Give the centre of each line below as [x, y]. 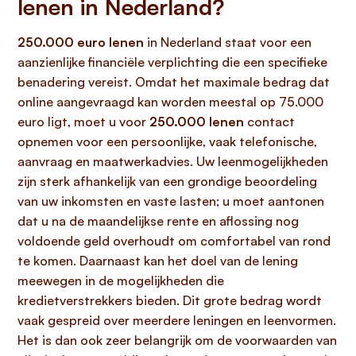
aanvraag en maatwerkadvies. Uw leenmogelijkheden [173, 161]
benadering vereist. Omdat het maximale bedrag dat [174, 82]
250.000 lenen [197, 122]
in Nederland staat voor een [228, 42]
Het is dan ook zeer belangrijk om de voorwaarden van [177, 340]
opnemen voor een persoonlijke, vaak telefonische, [167, 141]
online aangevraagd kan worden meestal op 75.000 [170, 102]
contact [269, 122]
